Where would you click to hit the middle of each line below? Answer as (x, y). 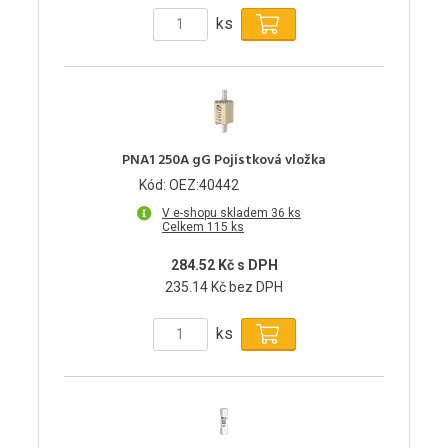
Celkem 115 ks (203, 226)
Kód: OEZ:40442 (189, 184)
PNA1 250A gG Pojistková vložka (224, 160)
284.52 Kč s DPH (224, 264)
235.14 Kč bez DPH (224, 286)
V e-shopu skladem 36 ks (231, 212)
